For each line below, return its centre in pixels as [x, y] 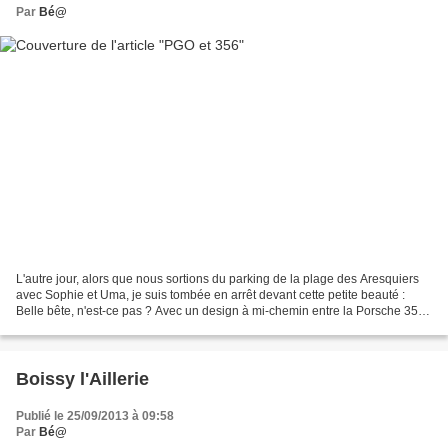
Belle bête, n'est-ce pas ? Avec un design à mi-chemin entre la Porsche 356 [220, 311]
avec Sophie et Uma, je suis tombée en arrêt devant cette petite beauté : [210, 295]
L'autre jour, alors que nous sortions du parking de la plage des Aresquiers [217, 279]
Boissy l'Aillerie [82, 379]
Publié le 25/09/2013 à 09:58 [95, 416]
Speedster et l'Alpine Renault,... [101, 327]
